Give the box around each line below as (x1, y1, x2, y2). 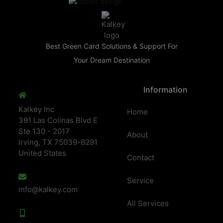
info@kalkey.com (18, 185, 78, 194)
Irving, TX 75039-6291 (18, 137, 98, 147)
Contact (127, 153, 154, 162)
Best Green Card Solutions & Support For (45, 42, 178, 50)
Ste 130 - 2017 (18, 126, 70, 136)
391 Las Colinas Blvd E (18, 115, 98, 125)
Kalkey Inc (18, 105, 54, 114)
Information (143, 85, 188, 95)
